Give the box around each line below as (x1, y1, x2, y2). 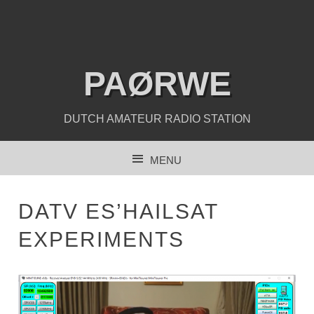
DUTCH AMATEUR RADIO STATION (63, 113, 251, 125)
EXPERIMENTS (18, 227, 185, 251)
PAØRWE (83, 65, 231, 102)
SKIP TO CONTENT (74, 183, 157, 194)
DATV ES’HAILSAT (18, 199, 219, 223)
